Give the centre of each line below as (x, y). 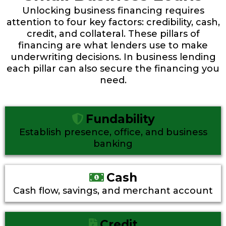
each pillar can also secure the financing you (113, 69)
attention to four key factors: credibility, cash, (113, 22)
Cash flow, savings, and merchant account (113, 191)
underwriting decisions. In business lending (113, 57)
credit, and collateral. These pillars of (113, 34)
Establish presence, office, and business (113, 132)
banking (113, 144)
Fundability (120, 119)
